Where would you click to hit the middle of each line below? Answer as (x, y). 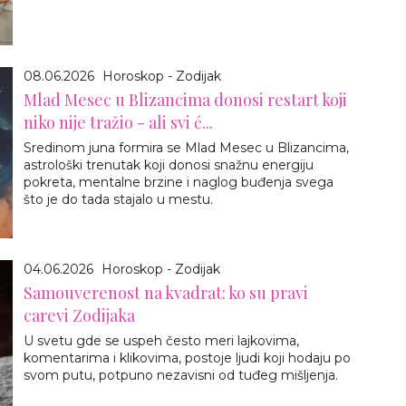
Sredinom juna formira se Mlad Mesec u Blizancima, (186, 148)
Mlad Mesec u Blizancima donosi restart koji (185, 100)
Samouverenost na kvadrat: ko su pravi (166, 293)
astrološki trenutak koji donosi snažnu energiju (169, 165)
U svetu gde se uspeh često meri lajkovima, (161, 341)
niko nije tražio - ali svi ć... (118, 123)
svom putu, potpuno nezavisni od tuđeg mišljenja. (181, 376)
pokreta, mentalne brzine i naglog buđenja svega (179, 183)
